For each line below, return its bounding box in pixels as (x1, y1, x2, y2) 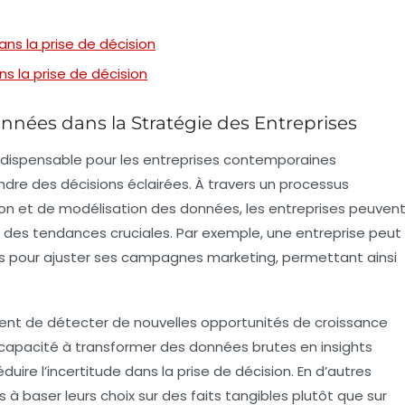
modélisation (59, 198, 147, 218)
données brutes (189, 336, 297, 356)
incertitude (47, 361, 121, 381)
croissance (315, 312, 388, 332)
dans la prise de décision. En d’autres (121, 361, 372, 381)
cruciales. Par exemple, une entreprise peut (107, 222, 401, 242)
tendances (33, 222, 107, 242)
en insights (297, 336, 372, 356)
